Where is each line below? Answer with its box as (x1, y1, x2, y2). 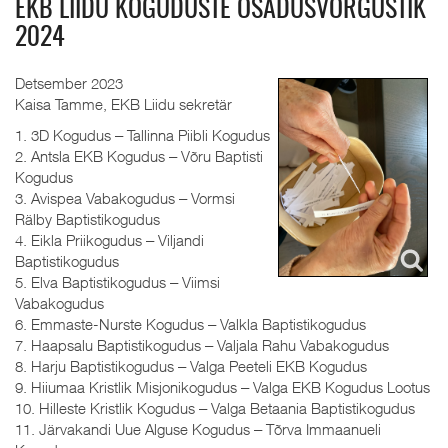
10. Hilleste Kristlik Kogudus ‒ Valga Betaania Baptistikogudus (15, 399, 415, 417)
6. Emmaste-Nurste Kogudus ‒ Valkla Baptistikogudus (15, 315, 366, 333)
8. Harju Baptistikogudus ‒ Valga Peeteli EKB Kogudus (15, 357, 367, 375)
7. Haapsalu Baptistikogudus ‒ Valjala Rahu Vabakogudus (15, 336, 389, 354)
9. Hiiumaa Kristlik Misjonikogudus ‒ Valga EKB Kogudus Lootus (15, 378, 430, 396)
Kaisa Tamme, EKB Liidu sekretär (15, 94, 232, 113)
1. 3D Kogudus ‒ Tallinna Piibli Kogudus (15, 126, 270, 144)
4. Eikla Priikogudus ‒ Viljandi (15, 231, 204, 249)
